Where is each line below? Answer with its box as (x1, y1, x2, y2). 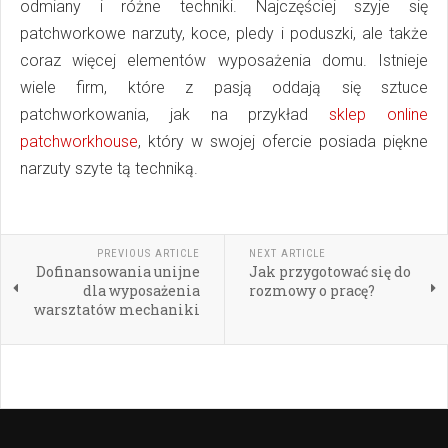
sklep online (329, 105, 429, 125)
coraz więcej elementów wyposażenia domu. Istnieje (20, 51, 428, 71)
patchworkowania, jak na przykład (20, 105, 330, 125)
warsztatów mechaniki (33, 300, 200, 320)
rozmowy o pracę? (248, 281, 375, 301)
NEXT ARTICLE (248, 247, 326, 261)
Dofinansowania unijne (35, 262, 200, 282)
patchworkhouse (20, 132, 138, 152)
